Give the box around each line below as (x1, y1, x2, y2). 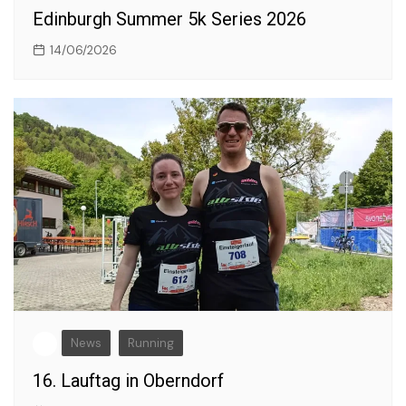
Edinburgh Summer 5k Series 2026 (33, 8, 306, 31)
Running (128, 335, 174, 352)
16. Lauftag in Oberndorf (33, 370, 224, 392)
